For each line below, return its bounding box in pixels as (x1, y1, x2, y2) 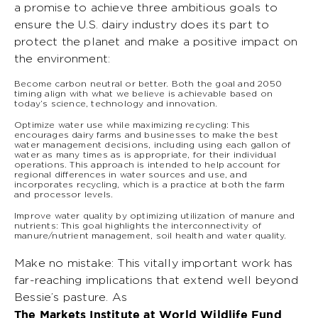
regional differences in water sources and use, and (14, 170, 248, 179)
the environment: (14, 53, 111, 65)
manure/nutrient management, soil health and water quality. (14, 231, 287, 240)
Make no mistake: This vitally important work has (14, 257, 293, 269)
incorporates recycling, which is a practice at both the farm (14, 180, 285, 189)
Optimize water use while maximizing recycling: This (14, 120, 251, 129)
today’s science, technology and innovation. (14, 99, 218, 108)
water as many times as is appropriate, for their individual (14, 150, 276, 159)
